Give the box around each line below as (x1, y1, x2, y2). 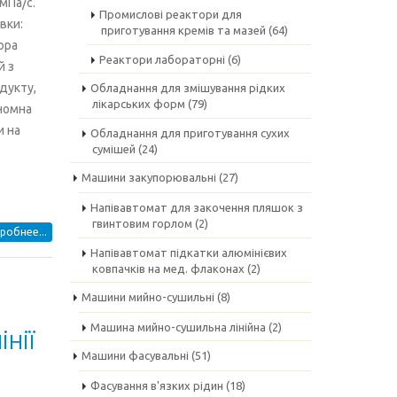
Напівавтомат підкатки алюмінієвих (90, 246, 287, 259)
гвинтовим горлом (91, 217, 192, 230)
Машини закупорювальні (81, 171, 216, 183)
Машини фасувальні (81, 349, 189, 362)
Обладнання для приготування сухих (90, 127, 290, 139)
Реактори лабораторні (98, 53, 225, 66)
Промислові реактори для (98, 8, 242, 20)
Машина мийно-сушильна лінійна (90, 321, 266, 333)
